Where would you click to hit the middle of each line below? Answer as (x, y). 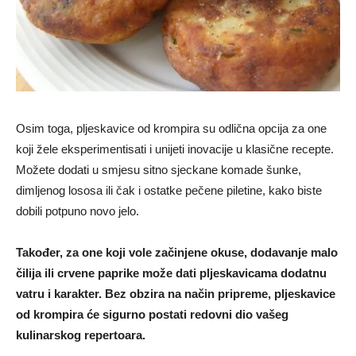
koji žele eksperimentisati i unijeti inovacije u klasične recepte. (175, 149)
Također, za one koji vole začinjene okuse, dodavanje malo (177, 252)
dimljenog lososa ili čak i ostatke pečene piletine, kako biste (169, 190)
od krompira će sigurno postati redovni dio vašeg (152, 314)
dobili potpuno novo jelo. (77, 211)
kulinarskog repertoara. (81, 335)
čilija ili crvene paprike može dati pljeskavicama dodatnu (171, 273)
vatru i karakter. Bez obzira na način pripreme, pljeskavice (176, 293)
